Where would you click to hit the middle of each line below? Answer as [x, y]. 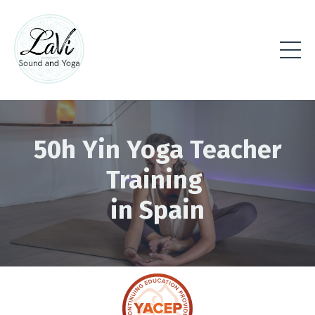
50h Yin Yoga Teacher [157, 149]
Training [157, 180]
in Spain [157, 210]
